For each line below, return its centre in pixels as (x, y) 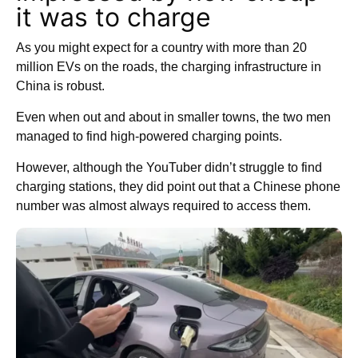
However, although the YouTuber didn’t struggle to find (169, 167)
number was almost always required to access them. (165, 205)
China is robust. (62, 86)
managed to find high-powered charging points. (149, 136)
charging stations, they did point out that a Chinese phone (178, 186)
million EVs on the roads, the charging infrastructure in (169, 66)
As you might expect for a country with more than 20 (161, 47)
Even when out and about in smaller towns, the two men (173, 117)
